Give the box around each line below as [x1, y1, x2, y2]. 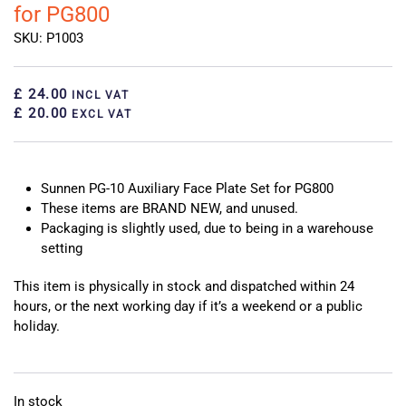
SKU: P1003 [14, 29, 83, 46]
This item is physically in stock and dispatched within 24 [14, 277, 354, 295]
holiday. [14, 317, 60, 334]
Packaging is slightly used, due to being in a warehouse [41, 219, 373, 237]
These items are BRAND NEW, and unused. [41, 199, 298, 217]
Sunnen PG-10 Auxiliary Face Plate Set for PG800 [41, 179, 333, 197]
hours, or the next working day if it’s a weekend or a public [14, 297, 362, 314]
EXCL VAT [67, 107, 131, 121]
